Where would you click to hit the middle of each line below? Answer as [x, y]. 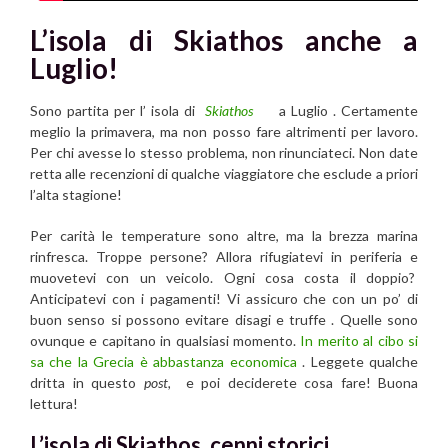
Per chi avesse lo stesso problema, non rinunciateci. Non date [224, 152]
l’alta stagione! [76, 194]
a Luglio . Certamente [343, 110]
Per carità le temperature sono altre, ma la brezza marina [224, 235]
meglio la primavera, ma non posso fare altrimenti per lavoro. [224, 131]
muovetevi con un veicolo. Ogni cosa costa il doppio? [224, 277]
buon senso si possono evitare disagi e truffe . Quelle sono [224, 319]
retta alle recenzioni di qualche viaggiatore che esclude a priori [224, 173]
